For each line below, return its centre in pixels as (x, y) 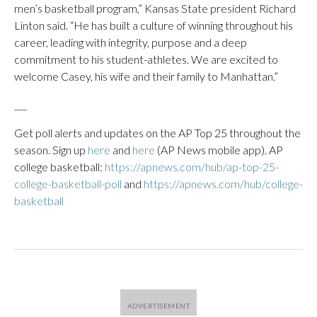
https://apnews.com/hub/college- (223, 184)
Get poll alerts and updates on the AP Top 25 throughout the (157, 133)
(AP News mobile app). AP (219, 150)
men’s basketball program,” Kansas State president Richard (155, 8)
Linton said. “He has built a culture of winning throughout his (154, 25)
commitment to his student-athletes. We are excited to (146, 59)
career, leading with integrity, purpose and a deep (131, 42)
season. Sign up (51, 150)
